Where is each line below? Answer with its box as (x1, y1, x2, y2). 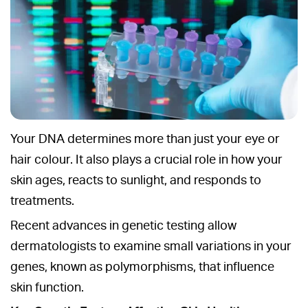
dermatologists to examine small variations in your (10, 239, 291, 254)
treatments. (10, 193, 74, 208)
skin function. (10, 280, 84, 295)
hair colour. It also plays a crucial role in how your (10, 152, 283, 167)
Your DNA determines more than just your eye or (10, 131, 280, 146)
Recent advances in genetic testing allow (10, 218, 236, 233)
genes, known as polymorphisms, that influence (10, 259, 274, 274)
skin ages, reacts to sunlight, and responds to (10, 173, 261, 188)
